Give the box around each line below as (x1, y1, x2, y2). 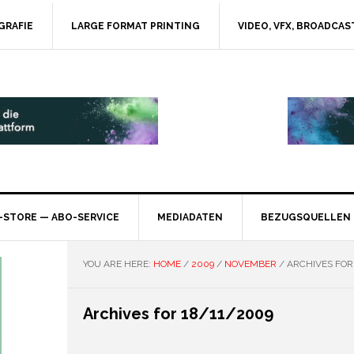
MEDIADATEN (157, 212, 223, 223)
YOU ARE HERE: (82, 258, 153, 269)
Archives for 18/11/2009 (82, 304, 273, 323)
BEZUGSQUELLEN (261, 212, 351, 223)
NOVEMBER (224, 258, 277, 269)
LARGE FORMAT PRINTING (71, 21, 200, 32)
